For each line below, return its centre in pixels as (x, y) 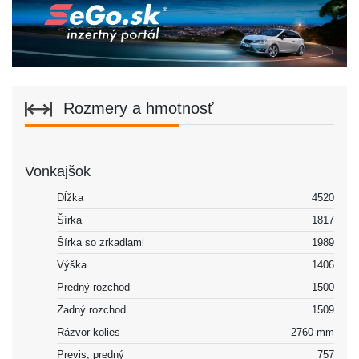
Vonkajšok (58, 171)
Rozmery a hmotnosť (136, 108)
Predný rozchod (93, 287)
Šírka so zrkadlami (101, 242)
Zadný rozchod (91, 309)
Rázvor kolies (89, 332)
